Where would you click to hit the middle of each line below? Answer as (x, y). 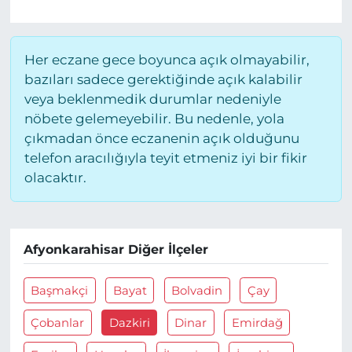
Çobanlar (58, 323)
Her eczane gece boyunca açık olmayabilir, (167, 59)
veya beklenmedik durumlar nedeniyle (152, 99)
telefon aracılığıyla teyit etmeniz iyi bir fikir (165, 158)
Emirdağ (257, 323)
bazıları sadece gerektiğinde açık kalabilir (163, 79)
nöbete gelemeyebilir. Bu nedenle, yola (154, 118)
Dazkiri (129, 323)
